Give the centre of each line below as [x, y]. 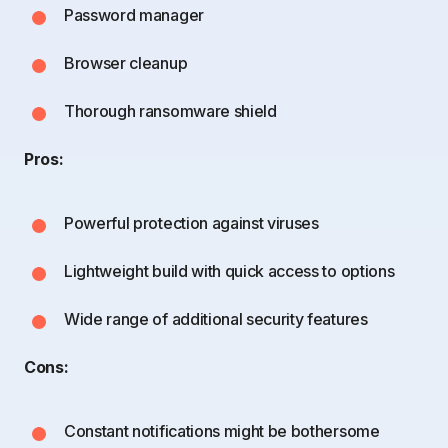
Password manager [134, 14]
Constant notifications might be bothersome [222, 430]
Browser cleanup [126, 62]
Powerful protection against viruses [191, 222]
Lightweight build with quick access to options [229, 270]
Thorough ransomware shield [170, 110]
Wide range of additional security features [216, 318]
